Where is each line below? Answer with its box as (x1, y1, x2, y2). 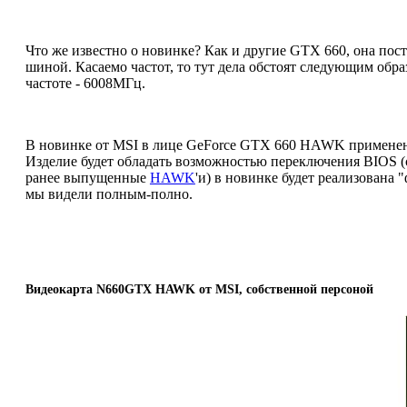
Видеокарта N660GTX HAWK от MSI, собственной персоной (25, 282, 373, 296)
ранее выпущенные (25, 169, 150, 185)
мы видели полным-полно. (25, 185, 193, 202)
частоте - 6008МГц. (25, 74, 145, 91)
